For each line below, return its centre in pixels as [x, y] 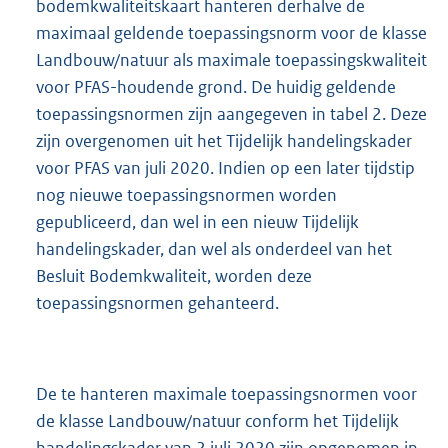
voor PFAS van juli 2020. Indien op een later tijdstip [225, 168]
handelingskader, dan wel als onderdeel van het [214, 249]
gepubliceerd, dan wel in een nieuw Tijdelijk [197, 222]
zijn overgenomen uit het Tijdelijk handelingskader [224, 141]
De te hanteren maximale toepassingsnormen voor [226, 393]
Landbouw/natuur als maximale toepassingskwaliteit [231, 60]
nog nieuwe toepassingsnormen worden [186, 195]
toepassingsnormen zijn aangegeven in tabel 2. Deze [231, 114]
